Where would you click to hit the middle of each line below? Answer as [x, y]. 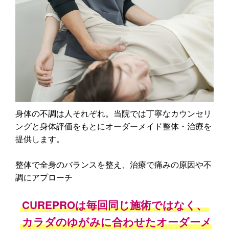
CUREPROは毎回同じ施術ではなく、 [114, 205]
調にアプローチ [44, 177]
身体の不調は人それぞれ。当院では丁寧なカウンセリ [113, 113]
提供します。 [40, 139]
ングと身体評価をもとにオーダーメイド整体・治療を [113, 126]
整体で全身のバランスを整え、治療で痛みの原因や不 [113, 165]
